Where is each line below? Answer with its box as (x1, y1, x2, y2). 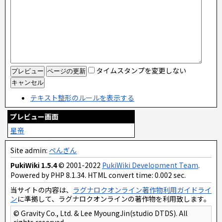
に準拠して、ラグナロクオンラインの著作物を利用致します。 (17, 194, 211, 204)
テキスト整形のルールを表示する (30, 93, 134, 103)
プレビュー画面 (10, 111, 58, 121)
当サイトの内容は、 (10, 185, 73, 195)
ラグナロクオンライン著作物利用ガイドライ (73, 185, 212, 195)
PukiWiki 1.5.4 (10, 160, 57, 170)
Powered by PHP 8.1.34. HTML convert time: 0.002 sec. (10, 170, 186, 180)
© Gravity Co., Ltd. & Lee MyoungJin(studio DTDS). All (13, 208, 187, 218)
